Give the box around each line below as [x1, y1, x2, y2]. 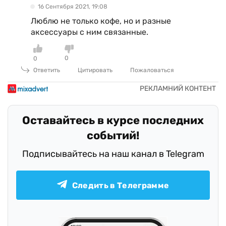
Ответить [33, 67, 60, 74]
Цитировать [78, 67, 112, 74]
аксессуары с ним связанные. [31, 27, 148, 37]
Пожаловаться [130, 67, 174, 74]
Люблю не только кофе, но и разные [31, 16, 171, 26]
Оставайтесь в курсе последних [22, 114, 204, 128]
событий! [87, 129, 139, 143]
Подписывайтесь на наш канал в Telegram [22, 148, 204, 160]
